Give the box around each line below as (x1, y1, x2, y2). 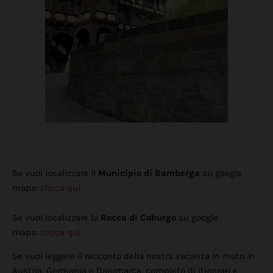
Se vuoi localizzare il (12, 168, 98, 179)
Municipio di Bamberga (98, 168, 200, 179)
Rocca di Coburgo (101, 212, 176, 224)
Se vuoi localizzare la (12, 212, 101, 224)
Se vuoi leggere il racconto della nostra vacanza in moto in (12, 250, 255, 262)
